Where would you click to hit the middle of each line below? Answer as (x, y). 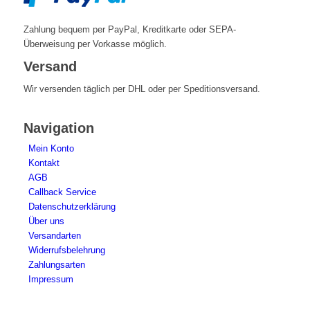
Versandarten (54, 236)
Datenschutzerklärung (72, 207)
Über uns (46, 221)
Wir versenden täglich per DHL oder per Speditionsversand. (142, 89)
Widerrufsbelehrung (66, 250)
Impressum (51, 280)
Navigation (58, 128)
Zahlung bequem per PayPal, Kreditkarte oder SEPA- (129, 29)
